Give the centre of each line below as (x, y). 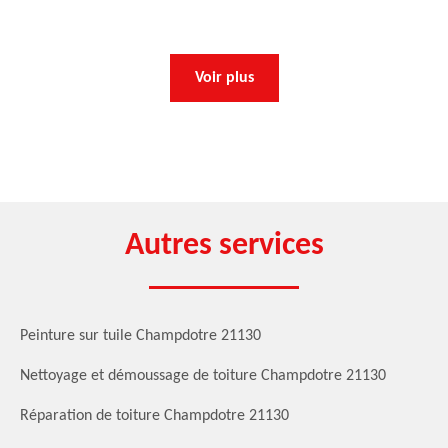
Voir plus (224, 77)
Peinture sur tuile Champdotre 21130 (140, 335)
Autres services (224, 245)
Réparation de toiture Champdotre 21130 (154, 415)
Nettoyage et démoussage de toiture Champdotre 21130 (203, 375)
